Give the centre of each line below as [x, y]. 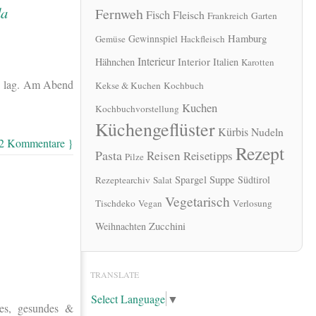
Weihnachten [121, 226]
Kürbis [233, 132]
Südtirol [254, 180]
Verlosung [253, 203]
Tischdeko [115, 203]
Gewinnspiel [153, 39]
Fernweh [119, 14]
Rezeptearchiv [123, 180]
